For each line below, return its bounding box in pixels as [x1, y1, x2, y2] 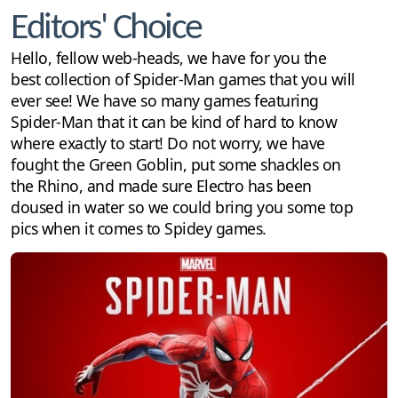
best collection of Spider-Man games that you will [11, 68, 355, 90]
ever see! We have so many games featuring [11, 89, 319, 111]
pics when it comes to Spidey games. [11, 217, 267, 239]
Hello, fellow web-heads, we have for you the [11, 46, 326, 68]
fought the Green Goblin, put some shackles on [11, 153, 341, 175]
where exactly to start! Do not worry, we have [11, 131, 325, 154]
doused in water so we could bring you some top [11, 195, 353, 218]
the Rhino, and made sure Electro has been [11, 174, 312, 196]
